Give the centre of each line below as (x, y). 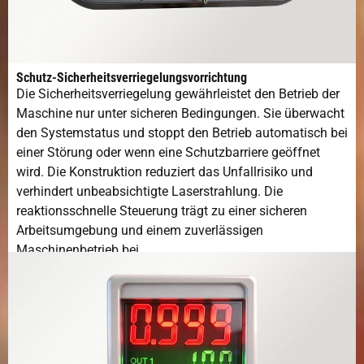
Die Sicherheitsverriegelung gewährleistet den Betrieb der (178, 94)
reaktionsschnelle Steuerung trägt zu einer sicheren (162, 211)
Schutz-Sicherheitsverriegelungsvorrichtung (132, 78)
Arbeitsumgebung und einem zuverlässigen (140, 231)
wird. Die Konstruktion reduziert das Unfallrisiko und (165, 172)
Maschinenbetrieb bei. (79, 250)
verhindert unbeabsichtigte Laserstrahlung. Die (149, 192)
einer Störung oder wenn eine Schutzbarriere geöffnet (168, 153)
